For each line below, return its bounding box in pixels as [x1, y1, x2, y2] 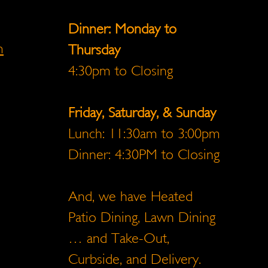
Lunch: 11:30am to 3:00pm [68, 125, 220, 142]
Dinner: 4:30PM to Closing [68, 146, 220, 163]
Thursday [68, 41, 120, 59]
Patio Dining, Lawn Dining [68, 209, 215, 226]
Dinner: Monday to [68, 20, 176, 38]
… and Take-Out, [68, 230, 169, 247]
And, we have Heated [68, 188, 193, 205]
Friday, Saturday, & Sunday [68, 104, 216, 121]
